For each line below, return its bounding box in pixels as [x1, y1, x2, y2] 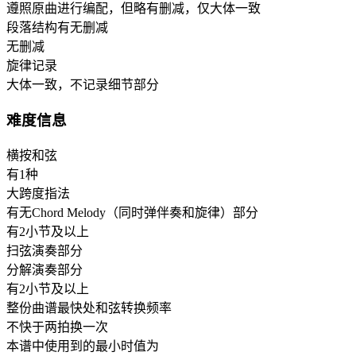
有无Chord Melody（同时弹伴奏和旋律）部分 [6, 205, 258, 219]
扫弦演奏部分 [6, 243, 83, 257]
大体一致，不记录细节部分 [6, 78, 159, 92]
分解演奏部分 [6, 262, 83, 277]
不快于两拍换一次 [6, 319, 108, 334]
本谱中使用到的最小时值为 [6, 339, 159, 353]
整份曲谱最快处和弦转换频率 [6, 300, 172, 315]
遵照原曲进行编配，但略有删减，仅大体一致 [6, 2, 261, 16]
